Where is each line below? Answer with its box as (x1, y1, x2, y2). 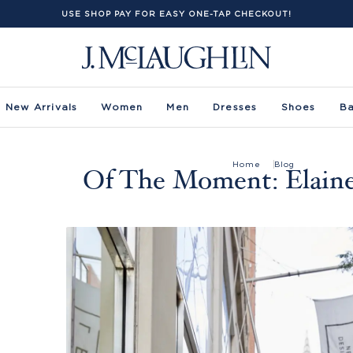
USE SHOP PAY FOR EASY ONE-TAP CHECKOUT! (61, 9, 292, 18)
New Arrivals (6, 102, 78, 112)
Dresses (213, 102, 258, 112)
